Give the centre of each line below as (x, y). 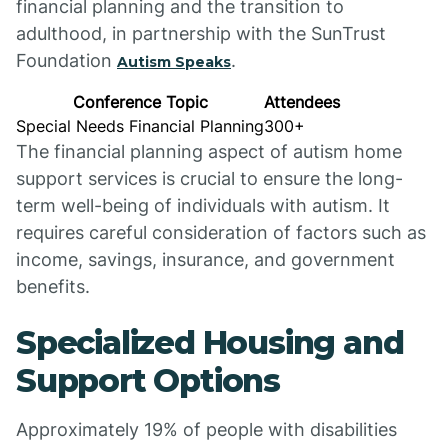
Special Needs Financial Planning (140, 126)
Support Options (148, 380)
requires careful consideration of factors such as (221, 232)
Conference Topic (140, 102)
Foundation (66, 60)
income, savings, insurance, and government (205, 259)
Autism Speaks (174, 62)
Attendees (302, 102)
